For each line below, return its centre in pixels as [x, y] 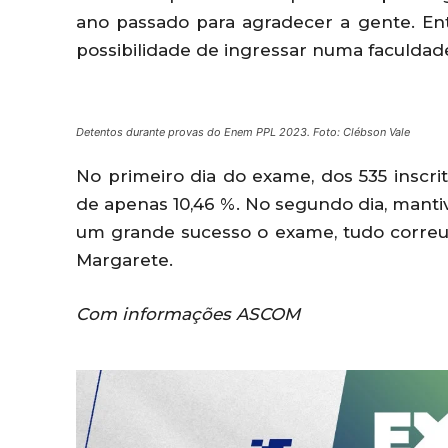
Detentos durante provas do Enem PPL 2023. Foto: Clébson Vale [243, 132]
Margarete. [124, 260]
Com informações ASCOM [188, 314]
